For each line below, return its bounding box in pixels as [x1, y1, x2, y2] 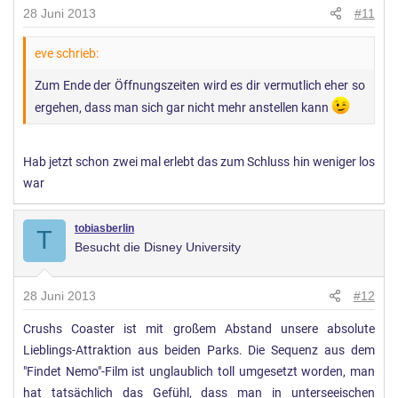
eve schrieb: [35, 46, 99, 61]
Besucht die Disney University [75, 239, 241, 254]
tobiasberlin [75, 221, 134, 235]
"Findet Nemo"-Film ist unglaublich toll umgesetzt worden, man [23, 363, 375, 379]
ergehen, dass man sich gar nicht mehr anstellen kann [35, 99, 331, 115]
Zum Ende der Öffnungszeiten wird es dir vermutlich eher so [35, 78, 365, 93]
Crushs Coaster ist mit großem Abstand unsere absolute [23, 321, 375, 337]
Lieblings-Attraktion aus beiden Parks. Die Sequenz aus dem [23, 342, 375, 358]
